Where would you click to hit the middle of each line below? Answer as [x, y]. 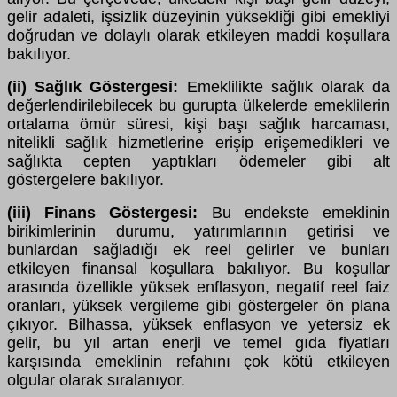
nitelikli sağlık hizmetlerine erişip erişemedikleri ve [198, 143]
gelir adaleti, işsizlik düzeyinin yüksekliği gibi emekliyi [198, 17]
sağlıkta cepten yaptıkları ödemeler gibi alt [198, 162]
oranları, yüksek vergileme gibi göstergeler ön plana [198, 306]
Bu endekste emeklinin [301, 213]
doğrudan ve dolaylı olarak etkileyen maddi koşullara [198, 36]
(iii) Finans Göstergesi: [109, 213]
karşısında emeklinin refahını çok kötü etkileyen [198, 362]
